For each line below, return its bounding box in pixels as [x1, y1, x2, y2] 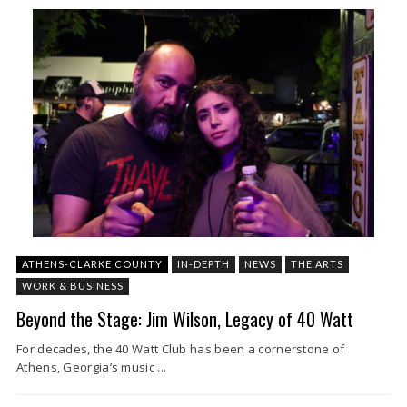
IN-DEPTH [177, 257, 230, 270]
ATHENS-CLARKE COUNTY [22, 257, 163, 270]
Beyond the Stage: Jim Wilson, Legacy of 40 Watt [16, 304, 353, 333]
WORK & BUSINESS [22, 279, 124, 292]
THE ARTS [291, 257, 343, 270]
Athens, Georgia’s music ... [16, 358, 167, 375]
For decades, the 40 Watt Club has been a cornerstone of [16, 340, 345, 357]
